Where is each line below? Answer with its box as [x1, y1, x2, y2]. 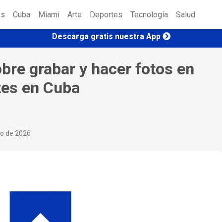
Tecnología [130, 10, 168, 20]
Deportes [90, 10, 122, 20]
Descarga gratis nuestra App [52, 31, 161, 41]
